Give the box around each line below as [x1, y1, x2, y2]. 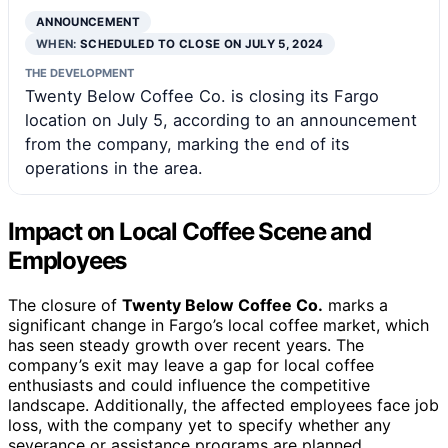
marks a [323, 295, 388, 316]
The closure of [8, 295, 122, 316]
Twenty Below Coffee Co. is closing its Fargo [25, 86, 379, 107]
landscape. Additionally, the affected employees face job [8, 395, 439, 416]
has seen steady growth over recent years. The [8, 335, 364, 356]
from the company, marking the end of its [25, 134, 350, 155]
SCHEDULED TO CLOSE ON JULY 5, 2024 [80, 37, 324, 52]
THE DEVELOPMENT [25, 66, 134, 81]
